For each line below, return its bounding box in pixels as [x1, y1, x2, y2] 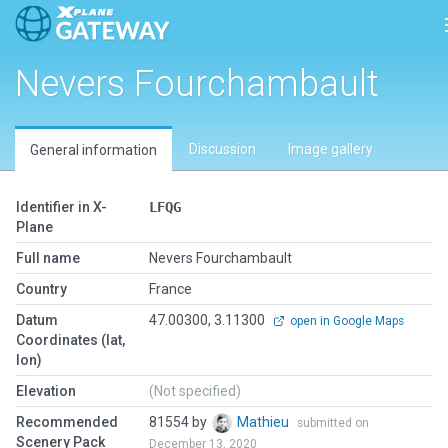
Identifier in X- [16, 199, 107, 215]
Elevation [16, 383, 76, 399]
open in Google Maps [286, 314, 404, 328]
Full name [16, 250, 80, 266]
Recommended [16, 414, 118, 430]
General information [30, 142, 157, 158]
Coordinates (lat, [16, 332, 125, 348]
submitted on [297, 416, 369, 430]
